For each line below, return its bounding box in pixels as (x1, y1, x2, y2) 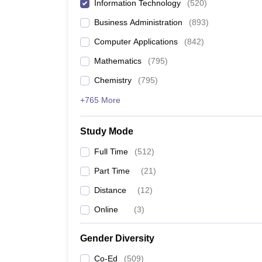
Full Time (94, 147, 128, 156)
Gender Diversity (80, 233, 154, 243)
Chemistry (94, 75, 132, 85)
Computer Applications (94, 37, 178, 46)
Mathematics (94, 56, 142, 65)
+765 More (80, 95, 120, 105)
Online (94, 205, 118, 214)
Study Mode (80, 126, 133, 136)
